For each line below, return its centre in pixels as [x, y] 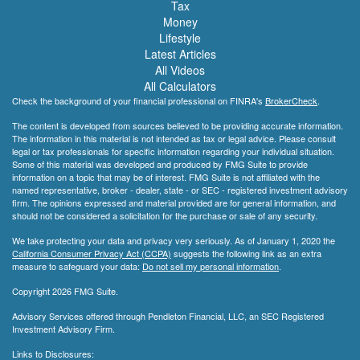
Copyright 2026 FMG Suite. [65, 291]
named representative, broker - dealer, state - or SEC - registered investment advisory [180, 190]
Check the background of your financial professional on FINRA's [139, 101]
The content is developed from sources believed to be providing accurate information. [178, 126]
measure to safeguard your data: [77, 266]
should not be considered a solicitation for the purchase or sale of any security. [165, 216]
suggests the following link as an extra [246, 254]
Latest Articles [180, 54]
